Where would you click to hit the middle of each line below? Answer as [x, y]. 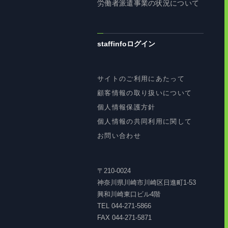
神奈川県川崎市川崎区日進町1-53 [147, 183]
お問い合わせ [119, 136]
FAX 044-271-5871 [125, 218]
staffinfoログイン [126, 44]
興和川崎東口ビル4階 [129, 194]
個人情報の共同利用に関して [145, 122]
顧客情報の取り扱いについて [145, 93]
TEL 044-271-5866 [124, 206]
